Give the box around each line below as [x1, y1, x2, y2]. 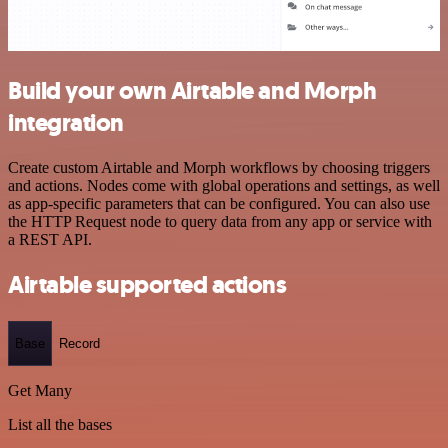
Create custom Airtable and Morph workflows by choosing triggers [8, 158, 430, 176]
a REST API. [8, 230, 92, 248]
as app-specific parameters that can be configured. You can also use [8, 194, 430, 212]
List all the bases [8, 416, 112, 434]
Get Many [8, 382, 72, 400]
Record [59, 335, 100, 351]
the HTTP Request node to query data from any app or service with [8, 212, 432, 230]
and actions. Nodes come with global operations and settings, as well [8, 176, 440, 194]
